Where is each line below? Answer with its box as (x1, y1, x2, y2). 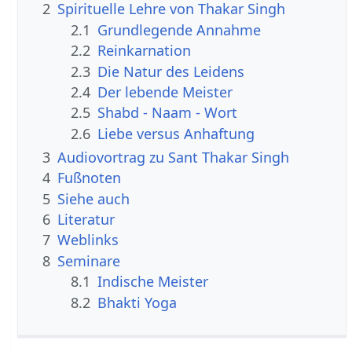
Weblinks (57, 230, 119, 250)
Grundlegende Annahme (97, 20, 262, 39)
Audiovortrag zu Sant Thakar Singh (57, 147, 290, 167)
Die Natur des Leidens (97, 61, 245, 81)
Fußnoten (57, 168, 122, 188)
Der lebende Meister (97, 82, 233, 101)
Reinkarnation (97, 41, 192, 60)
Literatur (57, 209, 115, 229)
